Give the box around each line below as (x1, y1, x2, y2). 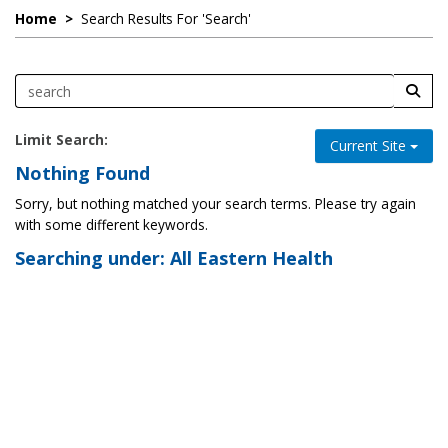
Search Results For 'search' (81, 9, 251, 28)
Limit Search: (15, 130, 108, 149)
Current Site (330, 136, 410, 155)
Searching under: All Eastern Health (15, 245, 333, 270)
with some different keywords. (15, 215, 208, 234)
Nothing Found (15, 161, 150, 185)
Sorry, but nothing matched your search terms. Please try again (15, 194, 416, 213)
